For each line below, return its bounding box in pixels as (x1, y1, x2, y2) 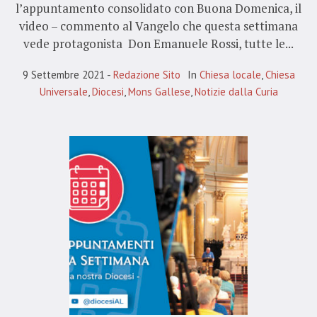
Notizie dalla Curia (194, 84, 278, 98)
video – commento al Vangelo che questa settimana (19, 17, 298, 34)
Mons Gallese (127, 84, 190, 98)
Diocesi (91, 84, 124, 98)
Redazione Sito (113, 67, 180, 81)
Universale (39, 84, 88, 98)
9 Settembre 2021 (22, 67, 105, 81)
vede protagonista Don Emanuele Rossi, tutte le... (23, 35, 294, 52)
